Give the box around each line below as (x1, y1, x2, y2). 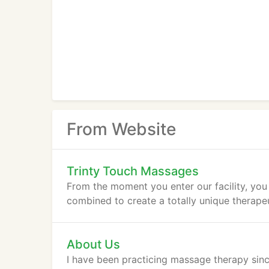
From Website (67, 119, 176, 139)
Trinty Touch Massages (67, 164, 199, 178)
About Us (67, 237, 120, 252)
